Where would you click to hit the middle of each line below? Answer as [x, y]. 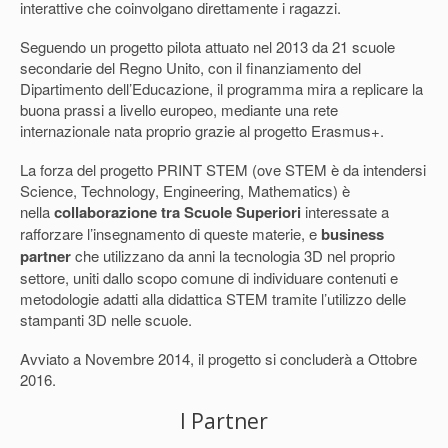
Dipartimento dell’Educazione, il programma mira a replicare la [221, 88]
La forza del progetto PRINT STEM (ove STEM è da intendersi [223, 169]
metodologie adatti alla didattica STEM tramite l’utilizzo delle [213, 298]
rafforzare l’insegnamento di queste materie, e [170, 233]
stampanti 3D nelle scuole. [106, 319]
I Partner [224, 420]
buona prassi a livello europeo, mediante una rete [179, 109]
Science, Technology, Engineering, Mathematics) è [185, 190]
